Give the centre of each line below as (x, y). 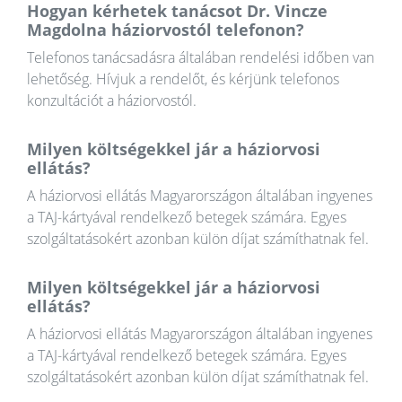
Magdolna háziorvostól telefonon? (166, 30)
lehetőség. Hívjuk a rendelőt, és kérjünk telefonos (183, 79)
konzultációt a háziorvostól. (112, 101)
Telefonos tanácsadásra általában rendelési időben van (201, 58)
